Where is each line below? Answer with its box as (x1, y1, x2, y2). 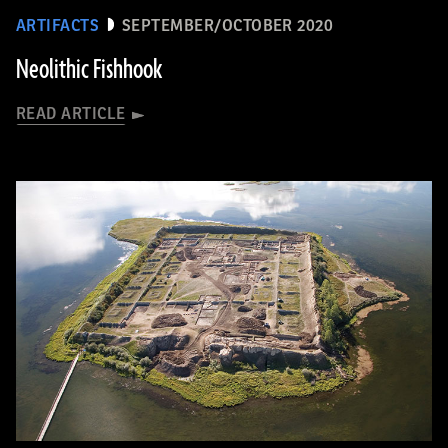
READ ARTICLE (16, 104, 126, 123)
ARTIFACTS (16, 16, 100, 35)
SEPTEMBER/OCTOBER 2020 (121, 16, 334, 35)
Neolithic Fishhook (16, 51, 162, 88)
